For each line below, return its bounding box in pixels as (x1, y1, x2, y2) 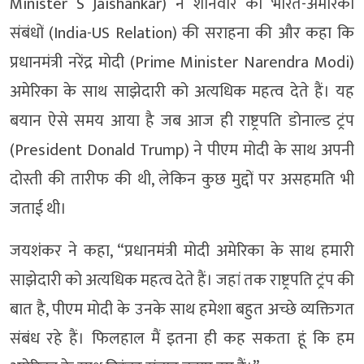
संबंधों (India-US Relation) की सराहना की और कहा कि (10, 19, 354, 47)
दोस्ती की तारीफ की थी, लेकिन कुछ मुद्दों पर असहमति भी (10, 165, 354, 193)
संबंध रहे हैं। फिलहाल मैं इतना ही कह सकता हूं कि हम (10, 324, 354, 353)
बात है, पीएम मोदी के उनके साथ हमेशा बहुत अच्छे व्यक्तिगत (10, 295, 354, 323)
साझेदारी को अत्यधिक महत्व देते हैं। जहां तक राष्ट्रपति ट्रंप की (10, 266, 354, 294)
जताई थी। (10, 194, 67, 223)
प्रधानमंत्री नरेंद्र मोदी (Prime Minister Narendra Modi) (10, 48, 354, 76)
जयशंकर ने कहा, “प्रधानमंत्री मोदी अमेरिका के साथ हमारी (10, 236, 354, 265)
